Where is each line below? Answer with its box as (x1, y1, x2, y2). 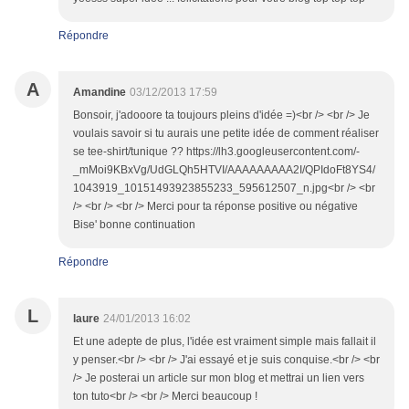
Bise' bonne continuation (73, 218, 195, 232)
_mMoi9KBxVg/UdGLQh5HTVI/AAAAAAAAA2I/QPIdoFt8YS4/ (73, 163, 375, 177)
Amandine (73, 86, 126, 100)
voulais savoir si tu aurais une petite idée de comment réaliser (73, 127, 379, 141)
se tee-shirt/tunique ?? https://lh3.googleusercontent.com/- (73, 145, 360, 159)
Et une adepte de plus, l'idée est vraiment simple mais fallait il (73, 335, 376, 349)
